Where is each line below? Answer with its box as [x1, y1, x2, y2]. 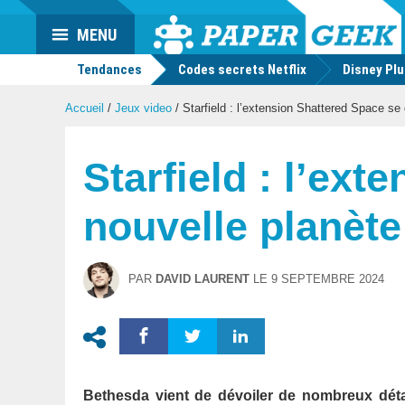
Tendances [74, 61, 142, 78]
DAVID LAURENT [155, 272, 250, 286]
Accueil [65, 101, 104, 115]
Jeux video [115, 101, 172, 115]
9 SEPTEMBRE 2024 [271, 272, 384, 286]
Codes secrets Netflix [178, 61, 306, 78]
